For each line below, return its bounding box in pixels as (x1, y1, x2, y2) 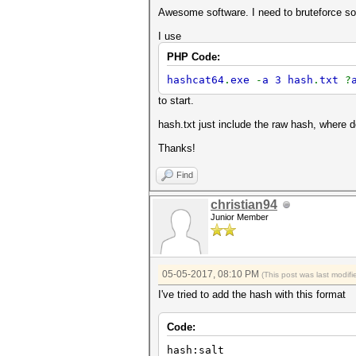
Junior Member (211, 212, 269, 222)
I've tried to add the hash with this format (158, 288, 346, 300)
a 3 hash (262, 74, 313, 86)
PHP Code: (167, 51, 220, 63)
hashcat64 (167, 74, 224, 86)
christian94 (211, 198, 277, 211)
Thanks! (158, 142, 195, 154)
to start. (158, 95, 194, 106)
